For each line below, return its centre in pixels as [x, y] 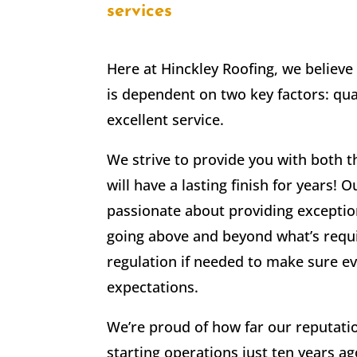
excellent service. [166, 119]
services [140, 12]
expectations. [153, 286]
